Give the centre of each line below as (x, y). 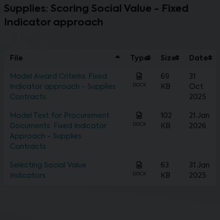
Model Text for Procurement (60, 116)
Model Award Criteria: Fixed (58, 77)
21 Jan (199, 116)
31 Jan (199, 166)
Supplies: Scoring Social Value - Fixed (96, 10)
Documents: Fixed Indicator (58, 126)
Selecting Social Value (48, 166)
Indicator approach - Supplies (63, 87)
